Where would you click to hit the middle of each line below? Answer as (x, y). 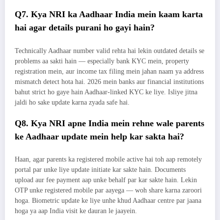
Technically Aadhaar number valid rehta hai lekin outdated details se (110, 51)
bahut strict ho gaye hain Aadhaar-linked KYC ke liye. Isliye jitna (106, 92)
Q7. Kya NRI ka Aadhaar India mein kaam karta (109, 14)
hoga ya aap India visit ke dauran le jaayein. (76, 211)
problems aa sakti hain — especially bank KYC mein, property (102, 61)
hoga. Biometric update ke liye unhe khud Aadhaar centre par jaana (108, 201)
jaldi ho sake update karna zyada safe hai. (72, 102)
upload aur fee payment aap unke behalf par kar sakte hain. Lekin (106, 180)
